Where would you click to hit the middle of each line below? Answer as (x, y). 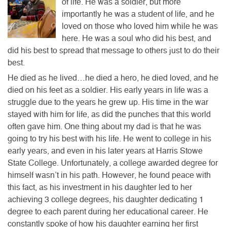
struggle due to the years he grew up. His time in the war (108, 102)
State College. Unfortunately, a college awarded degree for (113, 163)
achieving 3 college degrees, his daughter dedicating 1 (106, 199)
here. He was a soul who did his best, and (137, 38)
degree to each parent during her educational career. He (108, 212)
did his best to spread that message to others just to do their (113, 50)
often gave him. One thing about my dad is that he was (104, 126)
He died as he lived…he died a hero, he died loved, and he (113, 78)
